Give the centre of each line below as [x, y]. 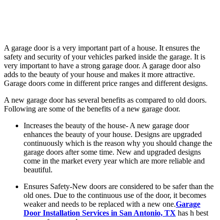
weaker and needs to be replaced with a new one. [100, 204]
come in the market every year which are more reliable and [114, 161]
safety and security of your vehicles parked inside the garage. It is [105, 56]
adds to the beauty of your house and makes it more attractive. [99, 74]
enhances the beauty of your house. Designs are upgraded [113, 134]
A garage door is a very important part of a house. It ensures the [102, 48]
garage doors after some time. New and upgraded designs [112, 152]
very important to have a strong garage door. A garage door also [102, 65]
